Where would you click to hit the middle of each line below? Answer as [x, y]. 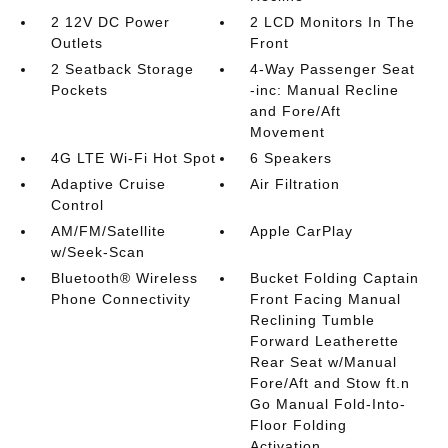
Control [77, 205]
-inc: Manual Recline [325, 90]
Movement [288, 132]
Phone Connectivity [120, 299]
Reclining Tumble [313, 320]
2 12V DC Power [110, 22]
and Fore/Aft [296, 111]
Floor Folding [299, 425]
